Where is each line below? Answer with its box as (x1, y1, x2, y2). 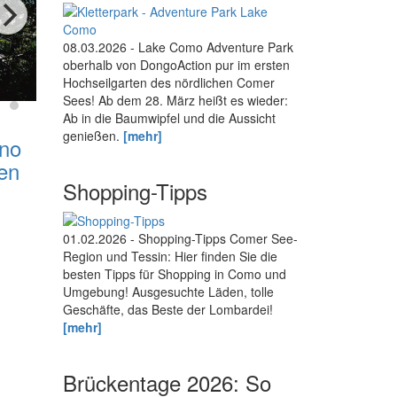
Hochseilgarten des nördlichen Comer (63, 74, 275, 92)
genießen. (63, 127, 123, 145)
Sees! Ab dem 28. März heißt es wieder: (63, 91, 288, 110)
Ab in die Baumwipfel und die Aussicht (63, 109, 276, 128)
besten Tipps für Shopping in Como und (63, 265, 286, 284)
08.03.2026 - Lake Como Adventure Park (63, 38, 293, 57)
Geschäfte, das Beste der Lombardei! (63, 300, 273, 319)
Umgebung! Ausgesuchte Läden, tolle (63, 283, 274, 301)
